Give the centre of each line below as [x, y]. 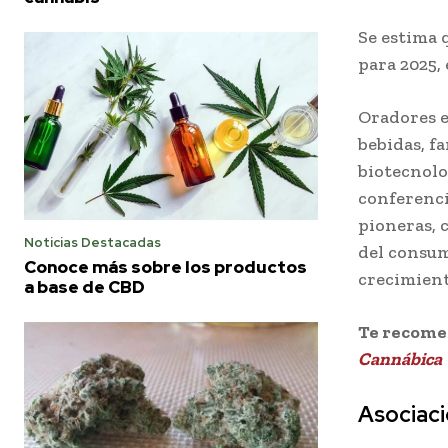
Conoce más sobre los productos [165, 266]
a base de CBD [84, 286]
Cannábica [400, 359]
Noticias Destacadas [92, 242]
